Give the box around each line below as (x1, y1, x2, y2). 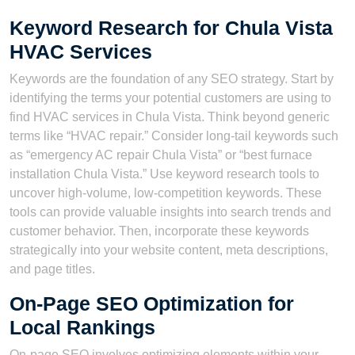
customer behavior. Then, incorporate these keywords (10, 224, 309, 239)
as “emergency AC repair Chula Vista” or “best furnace (10, 148, 312, 162)
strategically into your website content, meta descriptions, (10, 243, 328, 258)
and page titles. (10, 262, 95, 277)
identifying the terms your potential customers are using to (10, 91, 331, 105)
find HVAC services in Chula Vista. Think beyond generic (10, 110, 330, 124)
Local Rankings (10, 316, 155, 339)
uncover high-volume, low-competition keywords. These (10, 186, 322, 200)
